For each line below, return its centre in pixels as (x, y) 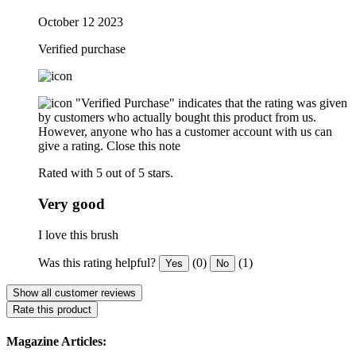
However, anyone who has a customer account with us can (185, 132)
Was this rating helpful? (97, 262)
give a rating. (71, 146)
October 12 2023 (81, 22)
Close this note (143, 146)
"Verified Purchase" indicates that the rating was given (211, 103)
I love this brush (78, 234)
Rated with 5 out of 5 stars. (106, 173)
